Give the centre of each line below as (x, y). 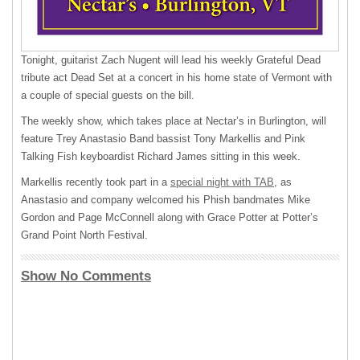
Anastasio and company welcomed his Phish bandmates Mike (166, 200)
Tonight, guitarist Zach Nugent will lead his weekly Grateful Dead (171, 60)
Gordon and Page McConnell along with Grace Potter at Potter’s (170, 218)
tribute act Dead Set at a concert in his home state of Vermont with (176, 78)
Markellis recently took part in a (96, 182)
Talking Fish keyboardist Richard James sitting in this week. (161, 157)
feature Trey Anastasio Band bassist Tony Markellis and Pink (163, 139)
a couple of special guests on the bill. (108, 96)
